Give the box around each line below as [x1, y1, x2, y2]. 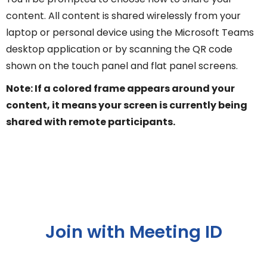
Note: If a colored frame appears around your [6, 81, 235, 95]
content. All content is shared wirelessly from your [6, 8, 241, 23]
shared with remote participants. [6, 114, 175, 129]
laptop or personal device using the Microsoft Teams [6, 25, 254, 39]
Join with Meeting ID [45, 219, 222, 244]
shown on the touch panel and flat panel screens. [6, 58, 238, 73]
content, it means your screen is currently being [6, 98, 247, 112]
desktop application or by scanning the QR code [6, 42, 232, 56]
